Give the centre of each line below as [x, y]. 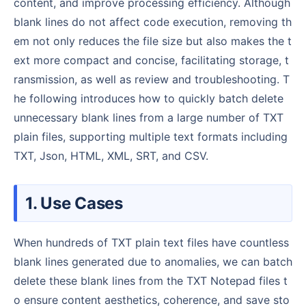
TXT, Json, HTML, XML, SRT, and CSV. [111, 155]
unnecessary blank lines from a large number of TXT [149, 117]
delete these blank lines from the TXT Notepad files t [151, 280]
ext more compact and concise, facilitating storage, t [151, 60]
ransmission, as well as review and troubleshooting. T [152, 79]
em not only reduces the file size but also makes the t [153, 41]
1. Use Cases [80, 203]
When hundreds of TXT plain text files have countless [19, 242]
